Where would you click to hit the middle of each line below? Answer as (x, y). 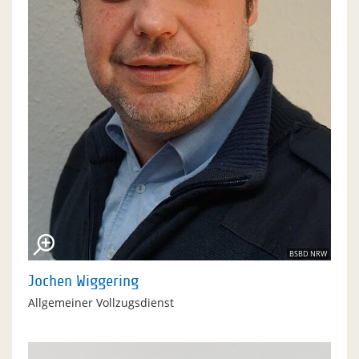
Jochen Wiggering (83, 281)
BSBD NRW (308, 253)
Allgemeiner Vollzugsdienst (101, 302)
